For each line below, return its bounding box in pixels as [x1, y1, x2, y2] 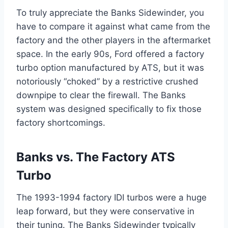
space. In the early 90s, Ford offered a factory [16, 49, 204, 60]
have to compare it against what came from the [16, 21, 210, 32]
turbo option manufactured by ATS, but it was [16, 63, 204, 73]
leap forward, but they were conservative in [16, 206, 194, 217]
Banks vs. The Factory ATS [16, 150, 175, 165]
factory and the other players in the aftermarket [16, 35, 211, 46]
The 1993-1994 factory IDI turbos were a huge [16, 192, 207, 203]
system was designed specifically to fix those [16, 104, 202, 115]
